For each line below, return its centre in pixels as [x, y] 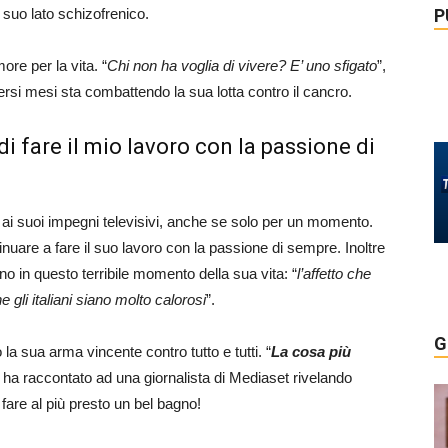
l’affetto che [334, 273]
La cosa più [311, 351]
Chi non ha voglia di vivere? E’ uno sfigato [242, 65]
